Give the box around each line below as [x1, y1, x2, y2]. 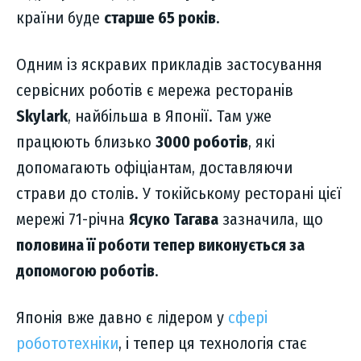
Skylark [16, 106, 68, 127]
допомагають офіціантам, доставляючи [16, 158, 293, 178]
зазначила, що [218, 210, 323, 230]
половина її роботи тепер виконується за [16, 235, 305, 255]
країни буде [16, 8, 104, 28]
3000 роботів [156, 132, 248, 152]
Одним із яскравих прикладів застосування [16, 55, 322, 75]
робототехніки [16, 334, 118, 354]
